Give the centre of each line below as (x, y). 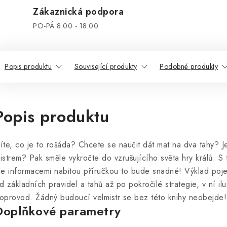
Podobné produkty (189, 66)
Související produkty (106, 66)
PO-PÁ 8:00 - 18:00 (66, 26)
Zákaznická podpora (78, 12)
